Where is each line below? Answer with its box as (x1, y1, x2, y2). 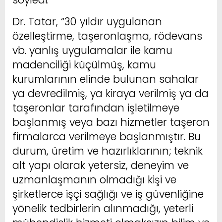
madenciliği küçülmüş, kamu (12, 57, 156, 72)
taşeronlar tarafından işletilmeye (12, 100, 179, 115)
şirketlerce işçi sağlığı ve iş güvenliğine (12, 186, 204, 201)
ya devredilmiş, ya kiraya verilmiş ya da (12, 86, 209, 101)
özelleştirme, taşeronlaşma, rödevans (12, 28, 202, 43)
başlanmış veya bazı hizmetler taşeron (12, 114, 210, 129)
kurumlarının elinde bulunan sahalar (12, 71, 199, 86)
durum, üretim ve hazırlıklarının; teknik (12, 143, 203, 158)
